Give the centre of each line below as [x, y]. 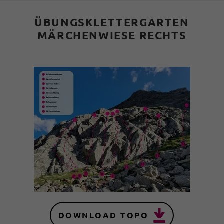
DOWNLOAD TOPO [103, 215]
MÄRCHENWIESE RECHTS [112, 35]
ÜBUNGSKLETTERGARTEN [112, 22]
